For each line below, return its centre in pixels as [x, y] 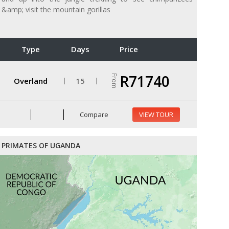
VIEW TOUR [156, 115]
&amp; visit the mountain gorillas [56, 10]
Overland [30, 81]
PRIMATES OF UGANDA [41, 146]
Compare [94, 114]
